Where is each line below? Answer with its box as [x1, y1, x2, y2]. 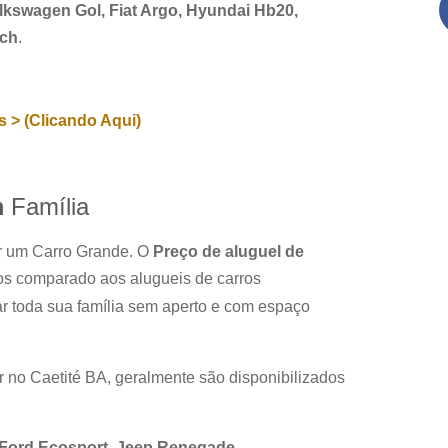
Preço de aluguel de [153, 243, 304, 261]
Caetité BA [30, 368, 107, 386]
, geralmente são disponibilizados [107, 368, 345, 386]
